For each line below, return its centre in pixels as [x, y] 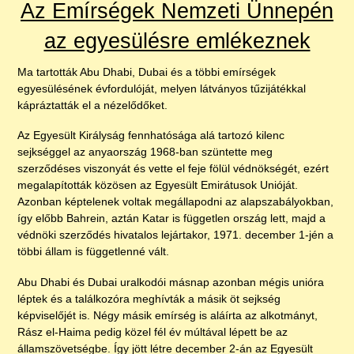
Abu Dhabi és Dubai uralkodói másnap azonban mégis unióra [171, 282]
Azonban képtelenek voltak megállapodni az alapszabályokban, [176, 202]
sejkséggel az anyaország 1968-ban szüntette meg [145, 152]
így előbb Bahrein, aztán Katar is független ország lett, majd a [172, 218]
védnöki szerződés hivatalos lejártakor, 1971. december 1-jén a [176, 235]
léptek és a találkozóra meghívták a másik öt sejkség [149, 298]
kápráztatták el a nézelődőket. [93, 105]
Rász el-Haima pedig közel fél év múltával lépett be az [153, 331]
